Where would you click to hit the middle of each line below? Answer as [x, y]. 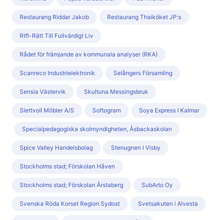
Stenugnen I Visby [136, 148]
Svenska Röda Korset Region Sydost [70, 204]
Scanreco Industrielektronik [57, 73]
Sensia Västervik [43, 92]
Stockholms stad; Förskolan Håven [67, 166]
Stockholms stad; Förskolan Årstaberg [71, 185]
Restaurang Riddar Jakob [54, 17]
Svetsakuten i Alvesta [168, 204]
